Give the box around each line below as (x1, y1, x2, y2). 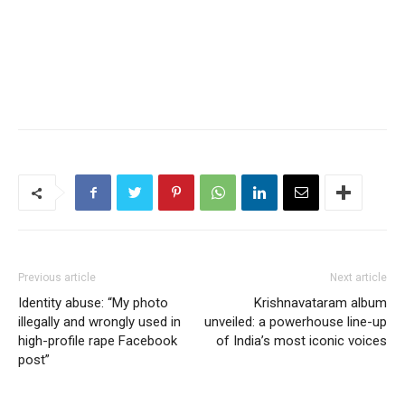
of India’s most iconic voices (216, 332, 387, 349)
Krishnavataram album (254, 294, 387, 311)
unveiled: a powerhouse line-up (204, 313, 387, 330)
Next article (330, 270, 387, 284)
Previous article (18, 270, 96, 284)
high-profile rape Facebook (18, 332, 177, 349)
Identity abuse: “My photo (18, 294, 168, 311)
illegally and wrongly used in (18, 313, 181, 330)
